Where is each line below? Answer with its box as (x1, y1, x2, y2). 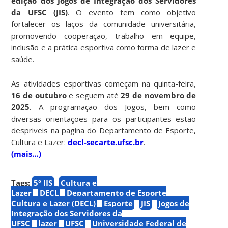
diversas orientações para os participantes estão (11, 113, 196, 124)
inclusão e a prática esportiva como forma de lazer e (11, 42, 196, 52)
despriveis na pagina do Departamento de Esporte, (11, 125, 196, 135)
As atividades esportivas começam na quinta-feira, (11, 78, 196, 89)
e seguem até (69, 90, 121, 100)
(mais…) (11, 148, 42, 159)
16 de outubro (11, 90, 69, 100)
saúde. (11, 53, 35, 64)
